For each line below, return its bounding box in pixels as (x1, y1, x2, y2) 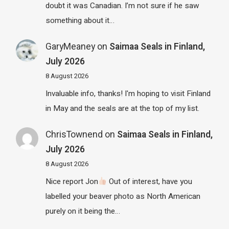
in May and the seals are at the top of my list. (45, 103, 199, 114)
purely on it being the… (45, 205, 120, 217)
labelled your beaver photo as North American (45, 191, 200, 202)
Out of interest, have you (107, 176, 193, 188)
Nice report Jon (45, 176, 98, 188)
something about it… (45, 15, 114, 27)
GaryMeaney (45, 40, 95, 53)
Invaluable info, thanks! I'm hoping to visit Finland (45, 88, 211, 100)
